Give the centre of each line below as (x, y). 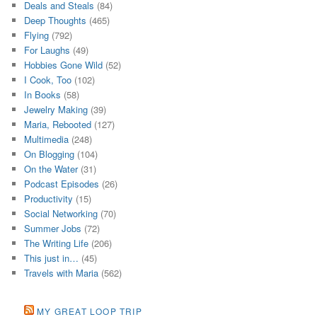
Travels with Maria (62, 272)
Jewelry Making (56, 109)
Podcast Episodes (62, 183)
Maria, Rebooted (58, 124)
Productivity (49, 198)
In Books (43, 94)
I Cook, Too (48, 79)
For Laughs (47, 50)
